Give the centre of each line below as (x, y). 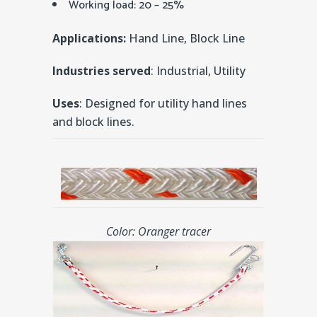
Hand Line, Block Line (187, 38)
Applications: (91, 38)
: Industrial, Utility (198, 70)
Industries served (102, 70)
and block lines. (93, 121)
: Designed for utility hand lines (163, 103)
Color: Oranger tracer (158, 231)
